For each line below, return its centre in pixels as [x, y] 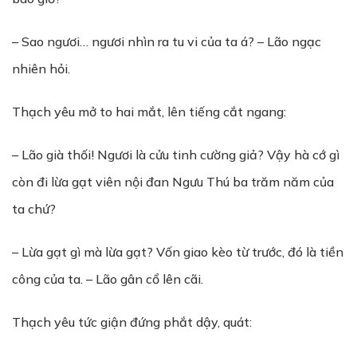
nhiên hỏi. [41, 69]
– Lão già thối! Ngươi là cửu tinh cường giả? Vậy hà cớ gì [176, 155]
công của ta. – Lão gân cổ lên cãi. [108, 279]
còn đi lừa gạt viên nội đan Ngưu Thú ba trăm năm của [173, 182]
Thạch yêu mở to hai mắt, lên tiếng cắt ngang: [149, 112]
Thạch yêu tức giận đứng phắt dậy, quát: [132, 322]
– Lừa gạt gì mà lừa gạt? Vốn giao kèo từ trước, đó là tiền [178, 252]
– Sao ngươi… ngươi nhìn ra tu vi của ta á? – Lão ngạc [167, 41]
